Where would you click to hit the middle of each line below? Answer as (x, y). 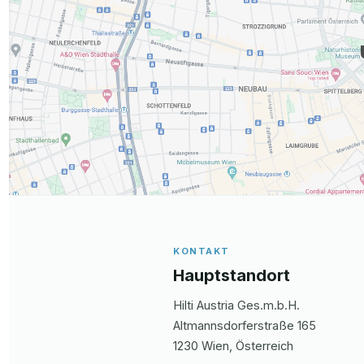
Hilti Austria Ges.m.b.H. (236, 305)
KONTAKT (201, 251)
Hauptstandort (232, 276)
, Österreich (261, 346)
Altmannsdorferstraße (234, 326)
